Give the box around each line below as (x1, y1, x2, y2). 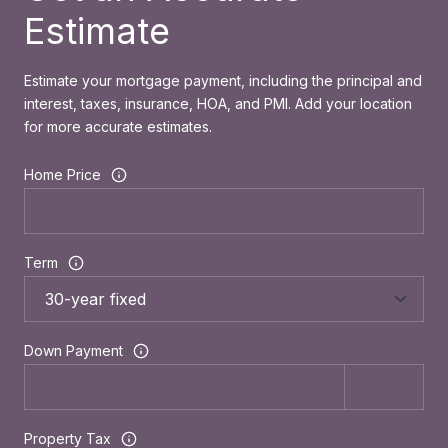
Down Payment (24, 342, 123, 360)
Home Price (24, 166, 101, 184)
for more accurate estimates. (24, 117, 212, 135)
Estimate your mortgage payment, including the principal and (24, 71, 422, 89)
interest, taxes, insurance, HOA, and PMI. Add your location (24, 94, 412, 112)
